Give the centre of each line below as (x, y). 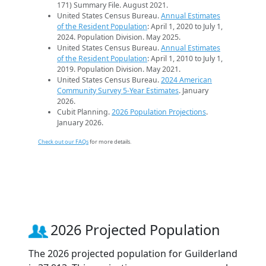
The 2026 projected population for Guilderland (133, 253)
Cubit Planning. (84, 112)
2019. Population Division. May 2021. (119, 69)
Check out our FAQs (63, 141)
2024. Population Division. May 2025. (119, 37)
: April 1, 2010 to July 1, (185, 58)
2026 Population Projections (159, 112)
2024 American (186, 80)
